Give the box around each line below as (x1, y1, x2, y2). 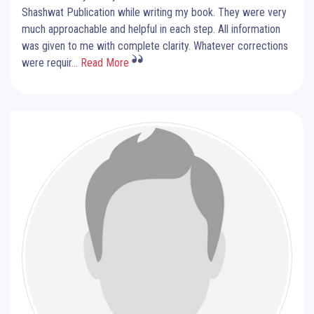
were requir (22, 55, 71, 69)
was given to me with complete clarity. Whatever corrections (22, 39, 288, 53)
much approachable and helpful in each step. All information (22, 22, 280, 36)
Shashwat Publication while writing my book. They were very (22, 5, 287, 19)
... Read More (71, 55, 129, 69)
